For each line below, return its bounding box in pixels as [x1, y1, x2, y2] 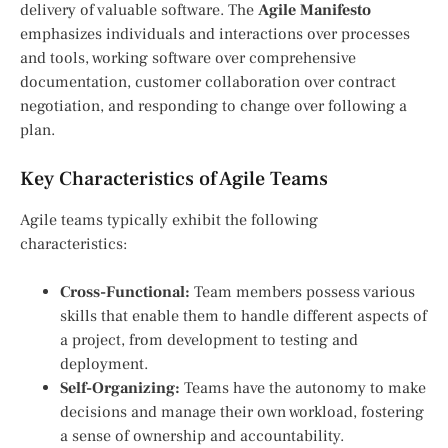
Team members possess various [190, 282, 415, 303]
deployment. [60, 354, 148, 375]
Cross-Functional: [60, 282, 190, 303]
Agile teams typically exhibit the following [20, 210, 318, 231]
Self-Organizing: [60, 378, 180, 399]
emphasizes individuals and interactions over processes [20, 24, 410, 45]
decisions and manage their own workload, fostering [60, 402, 424, 423]
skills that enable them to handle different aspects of [60, 306, 427, 327]
